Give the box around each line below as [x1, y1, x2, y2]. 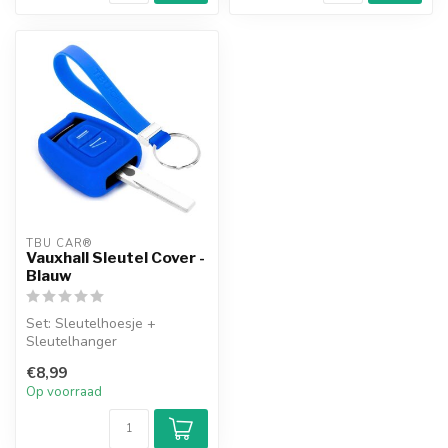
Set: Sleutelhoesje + [26, 313, 156, 333]
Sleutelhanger [26, 331, 117, 351]
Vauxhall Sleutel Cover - [26, 247, 205, 267]
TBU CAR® [26, 235, 92, 251]
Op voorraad [26, 383, 102, 402]
